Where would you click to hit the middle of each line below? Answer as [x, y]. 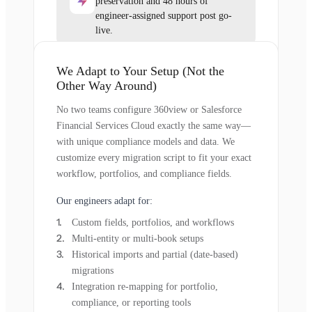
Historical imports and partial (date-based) [155, 255]
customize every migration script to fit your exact [154, 158]
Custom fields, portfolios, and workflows [153, 223]
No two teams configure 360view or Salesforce [149, 110]
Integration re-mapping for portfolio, [145, 287]
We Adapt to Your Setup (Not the [140, 71]
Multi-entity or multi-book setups [138, 239]
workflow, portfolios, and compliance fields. [144, 174]
